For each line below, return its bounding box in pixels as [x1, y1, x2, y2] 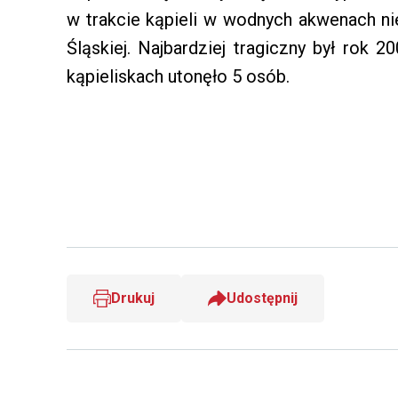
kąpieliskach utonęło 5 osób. [67, 66, 290, 88]
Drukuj [110, 290, 155, 307]
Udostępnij [227, 290, 298, 307]
